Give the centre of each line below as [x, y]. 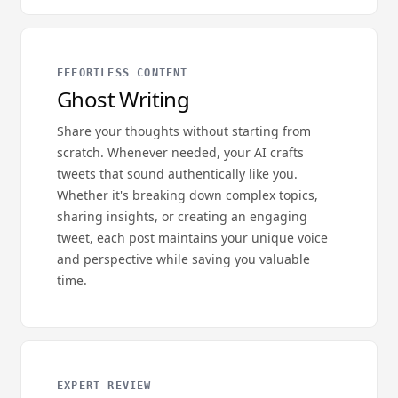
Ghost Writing [123, 99]
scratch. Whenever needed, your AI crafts [180, 152]
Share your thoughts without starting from [184, 131]
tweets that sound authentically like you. [177, 174]
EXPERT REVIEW [104, 386]
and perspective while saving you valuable [183, 259]
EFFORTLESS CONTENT [123, 73]
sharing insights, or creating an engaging [182, 216]
